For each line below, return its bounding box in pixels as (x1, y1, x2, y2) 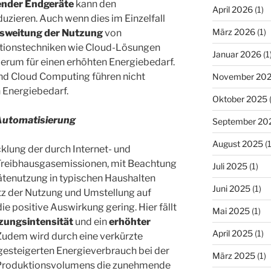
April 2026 (212, 4, 253, 15)
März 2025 (212, 250, 255, 261)
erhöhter (107, 216, 151, 228)
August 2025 (212, 138, 263, 149)
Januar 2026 (212, 48, 261, 59)
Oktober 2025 (212, 93, 267, 104)
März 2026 (212, 26, 255, 37)
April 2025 (212, 227, 253, 238)
